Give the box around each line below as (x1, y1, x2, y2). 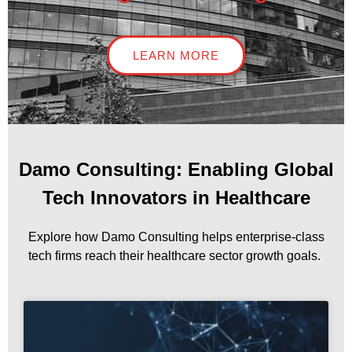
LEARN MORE (133, 49, 219, 63)
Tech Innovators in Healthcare (42, 187, 310, 209)
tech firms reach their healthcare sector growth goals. (28, 249, 321, 263)
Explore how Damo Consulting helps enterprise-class (27, 230, 324, 244)
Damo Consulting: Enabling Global (18, 159, 334, 181)
